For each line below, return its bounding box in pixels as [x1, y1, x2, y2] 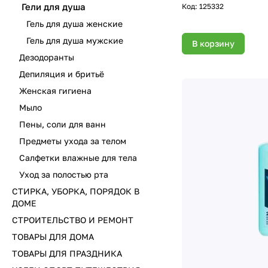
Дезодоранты [19, 52, 74, 62]
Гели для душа [22, 1, 86, 12]
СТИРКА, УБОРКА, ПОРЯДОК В [12, 186, 139, 196]
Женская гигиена [19, 86, 92, 96]
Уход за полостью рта [19, 169, 108, 179]
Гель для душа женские [26, 19, 123, 29]
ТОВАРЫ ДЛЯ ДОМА [12, 232, 94, 242]
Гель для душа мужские [26, 35, 123, 45]
